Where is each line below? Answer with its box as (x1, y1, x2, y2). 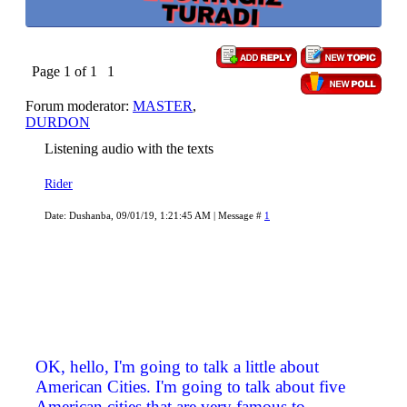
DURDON (25, 114, 90, 131)
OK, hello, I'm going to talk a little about (35, 357, 319, 377)
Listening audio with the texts (45, 141, 213, 157)
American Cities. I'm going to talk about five (35, 377, 345, 397)
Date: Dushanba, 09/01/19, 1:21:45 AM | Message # (45, 210, 264, 222)
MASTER (133, 98, 193, 114)
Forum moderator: (25, 98, 133, 114)
